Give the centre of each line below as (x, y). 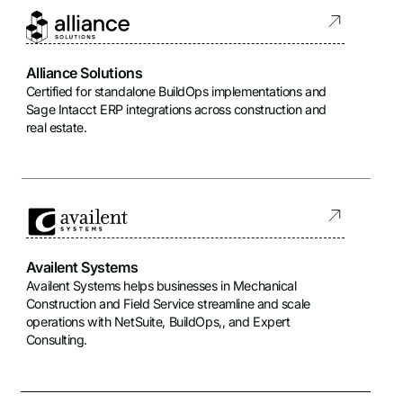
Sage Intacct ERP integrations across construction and (176, 109)
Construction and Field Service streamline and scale (168, 303)
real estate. (56, 127)
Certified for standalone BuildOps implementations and (176, 91)
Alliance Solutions (84, 72)
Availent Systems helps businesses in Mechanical (161, 285)
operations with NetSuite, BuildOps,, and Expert (158, 321)
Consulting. (57, 339)
